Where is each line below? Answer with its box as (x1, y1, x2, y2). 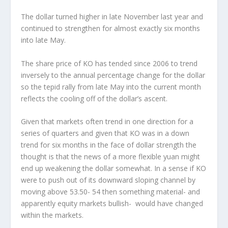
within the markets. (20, 210, 83, 220)
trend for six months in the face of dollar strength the (20, 140, 196, 150)
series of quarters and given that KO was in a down (20, 128, 189, 138)
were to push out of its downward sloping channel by (20, 175, 195, 185)
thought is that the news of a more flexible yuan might (20, 152, 200, 162)
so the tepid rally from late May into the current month (20, 81, 201, 92)
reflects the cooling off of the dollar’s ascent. (20, 93, 167, 103)
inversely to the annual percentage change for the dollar (20, 70, 205, 80)
